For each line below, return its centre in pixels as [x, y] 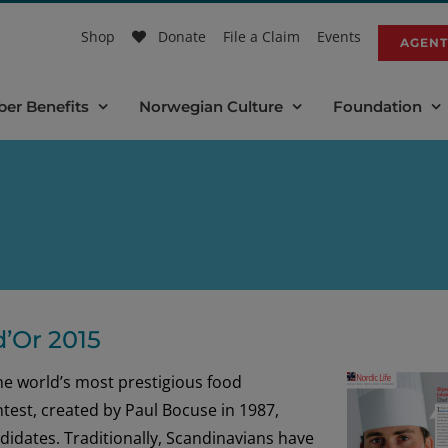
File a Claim [261, 36]
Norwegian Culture [211, 106]
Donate [182, 36]
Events [339, 36]
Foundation [377, 106]
